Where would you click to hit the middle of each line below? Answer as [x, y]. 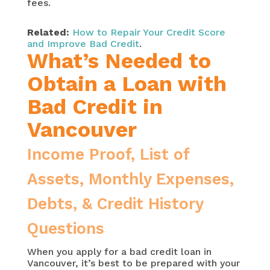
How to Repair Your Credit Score [149, 33]
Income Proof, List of [108, 155]
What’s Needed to [119, 61]
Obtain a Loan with [127, 84]
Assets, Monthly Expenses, [130, 179]
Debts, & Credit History [115, 204]
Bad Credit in [95, 107]
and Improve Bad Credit [83, 44]
